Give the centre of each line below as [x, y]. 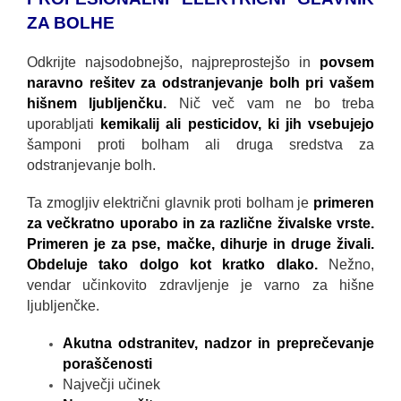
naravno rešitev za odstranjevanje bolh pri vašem [200, 82]
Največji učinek [111, 384]
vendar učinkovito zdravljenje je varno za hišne [200, 285]
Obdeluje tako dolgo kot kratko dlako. [172, 264]
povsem [347, 62]
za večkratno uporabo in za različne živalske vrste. [200, 223]
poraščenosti [107, 363]
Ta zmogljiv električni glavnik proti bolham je [170, 202]
